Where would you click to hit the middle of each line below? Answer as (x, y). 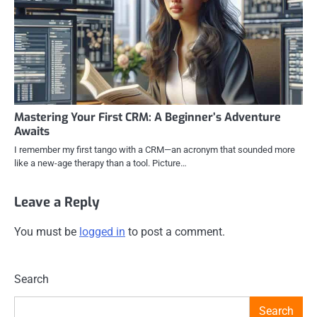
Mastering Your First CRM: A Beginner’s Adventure (148, 117)
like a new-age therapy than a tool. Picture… (100, 163)
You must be (47, 232)
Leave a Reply (57, 202)
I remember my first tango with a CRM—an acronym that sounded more (155, 150)
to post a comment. (175, 232)
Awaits (32, 132)
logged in (102, 232)
